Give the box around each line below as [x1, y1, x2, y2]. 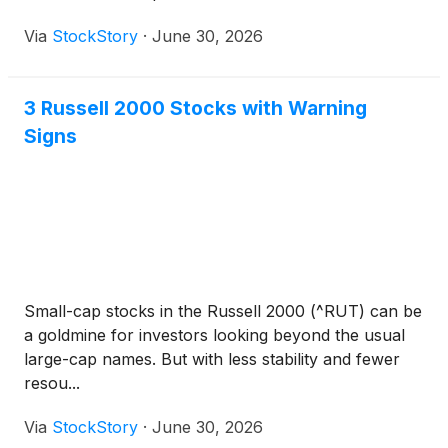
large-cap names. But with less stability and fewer [24, 349, 400, 370]
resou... [24, 373, 80, 394]
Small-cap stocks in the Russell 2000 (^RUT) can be [24, 301, 422, 322]
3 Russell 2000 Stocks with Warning [24, 96, 367, 121]
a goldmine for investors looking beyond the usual [24, 325, 405, 346]
